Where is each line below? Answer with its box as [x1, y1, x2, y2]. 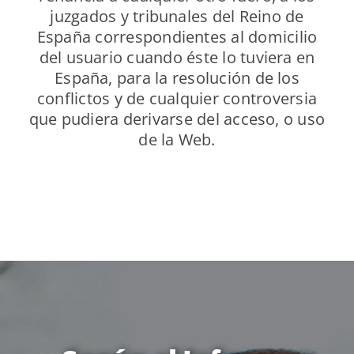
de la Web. [138, 129, 216, 151]
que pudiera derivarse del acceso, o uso [28, 108, 326, 130]
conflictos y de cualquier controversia [36, 88, 318, 110]
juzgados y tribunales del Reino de [50, 6, 304, 28]
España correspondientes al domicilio [36, 26, 318, 48]
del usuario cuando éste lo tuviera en [39, 47, 315, 69]
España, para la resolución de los [55, 67, 299, 89]
